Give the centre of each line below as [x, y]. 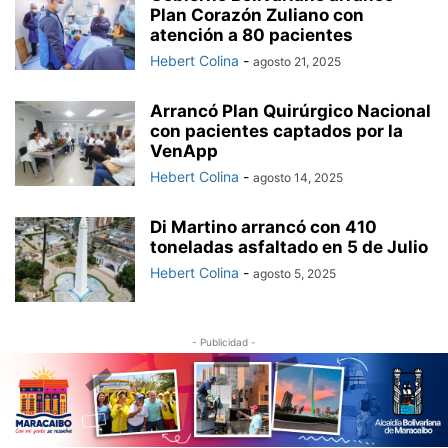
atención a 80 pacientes [251, 35]
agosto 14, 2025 [298, 178]
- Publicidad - [224, 342]
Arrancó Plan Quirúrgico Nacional [290, 111]
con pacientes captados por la [276, 131]
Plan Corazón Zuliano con [257, 15]
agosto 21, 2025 [297, 62]
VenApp [184, 151]
